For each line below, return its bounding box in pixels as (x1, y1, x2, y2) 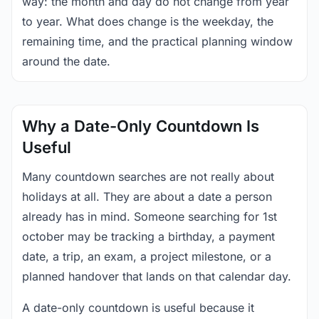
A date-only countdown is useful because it (22, 300, 254, 315)
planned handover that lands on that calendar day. (22, 269, 291, 283)
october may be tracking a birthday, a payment (22, 229, 275, 244)
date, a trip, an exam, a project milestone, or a (22, 249, 271, 263)
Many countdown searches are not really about (22, 169, 274, 184)
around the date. (22, 54, 110, 68)
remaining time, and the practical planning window (22, 34, 293, 48)
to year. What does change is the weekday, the (22, 14, 273, 28)
